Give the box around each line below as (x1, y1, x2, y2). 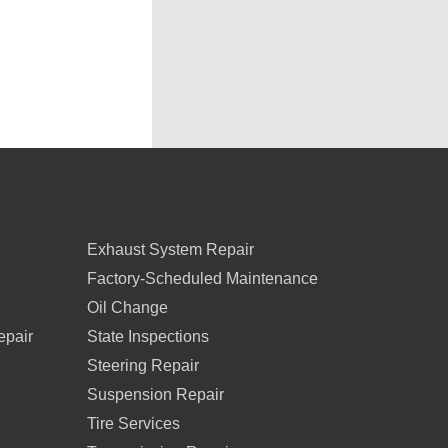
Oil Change (87, 299, 168, 316)
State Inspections (87, 328, 209, 345)
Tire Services (87, 415, 180, 432)
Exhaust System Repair (87, 241, 254, 258)
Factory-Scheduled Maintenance (87, 270, 318, 287)
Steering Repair (87, 357, 199, 374)
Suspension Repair (87, 386, 224, 403)
